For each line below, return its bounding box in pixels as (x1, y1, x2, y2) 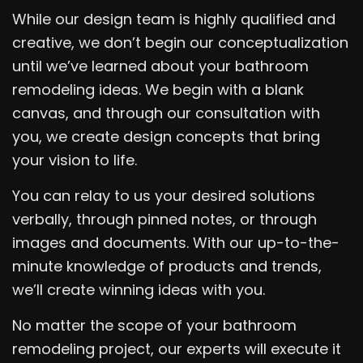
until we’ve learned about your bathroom (12, 55, 309, 76)
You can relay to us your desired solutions (12, 185, 315, 206)
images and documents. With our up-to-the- (12, 232, 340, 253)
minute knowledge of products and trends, (12, 255, 322, 276)
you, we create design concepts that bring (12, 126, 320, 147)
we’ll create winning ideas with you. (12, 279, 265, 300)
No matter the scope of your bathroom (12, 314, 297, 335)
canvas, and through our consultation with (12, 102, 320, 123)
